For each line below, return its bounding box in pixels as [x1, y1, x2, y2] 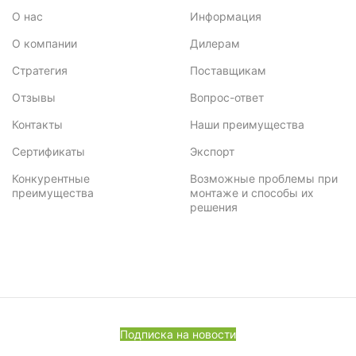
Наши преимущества [190, 117, 304, 131]
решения [190, 199, 238, 214]
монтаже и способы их [190, 185, 314, 199]
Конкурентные [12, 171, 91, 185]
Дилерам [190, 36, 240, 50]
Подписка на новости [120, 327, 236, 342]
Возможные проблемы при [190, 171, 338, 185]
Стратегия [12, 63, 68, 77]
